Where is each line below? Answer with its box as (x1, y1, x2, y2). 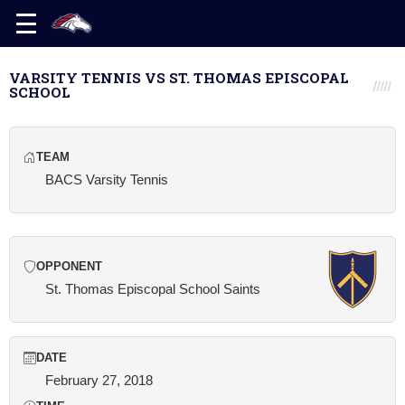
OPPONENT (36, 260, 102, 273)
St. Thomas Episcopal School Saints (45, 281, 260, 297)
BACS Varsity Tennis (45, 172, 168, 187)
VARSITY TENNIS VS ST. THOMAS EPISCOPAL (9, 69, 349, 87)
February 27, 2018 (45, 372, 153, 388)
